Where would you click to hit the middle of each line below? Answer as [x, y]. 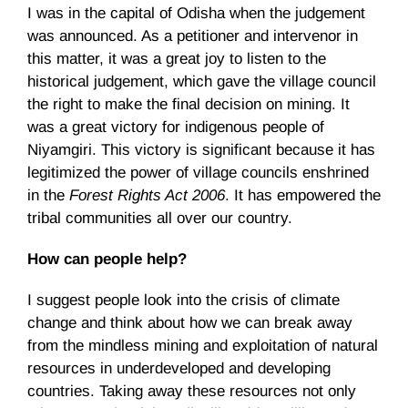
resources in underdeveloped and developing [179, 368]
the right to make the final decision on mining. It [189, 104]
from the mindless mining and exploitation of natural [203, 345]
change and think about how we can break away [190, 322]
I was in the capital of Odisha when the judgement [196, 13]
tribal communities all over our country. [160, 218]
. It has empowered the [303, 195]
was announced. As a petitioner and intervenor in [193, 36]
